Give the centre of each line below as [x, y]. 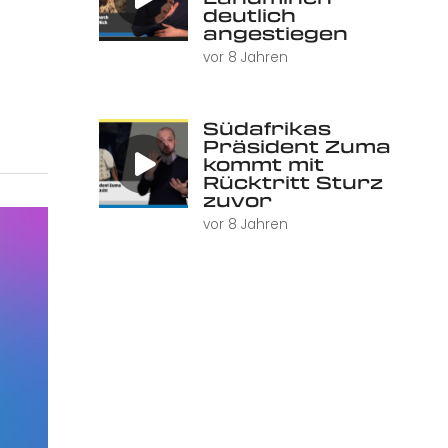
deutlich [249, 15]
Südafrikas [266, 128]
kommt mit [263, 164]
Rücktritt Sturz [292, 182]
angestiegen [275, 33]
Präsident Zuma [296, 146]
